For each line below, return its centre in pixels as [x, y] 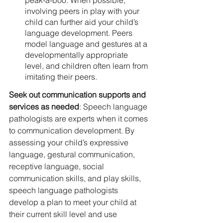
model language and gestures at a [87, 44]
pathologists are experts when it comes [79, 119]
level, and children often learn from [87, 66]
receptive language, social [57, 167]
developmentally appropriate [77, 55]
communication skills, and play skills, [76, 178]
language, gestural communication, [73, 155]
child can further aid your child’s [83, 22]
